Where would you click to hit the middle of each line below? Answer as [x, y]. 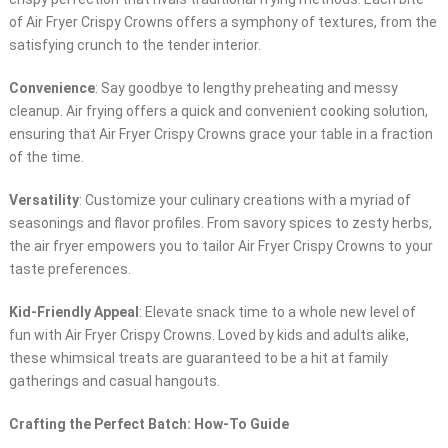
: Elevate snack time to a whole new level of [277, 312]
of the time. [46, 157]
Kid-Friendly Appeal [73, 312]
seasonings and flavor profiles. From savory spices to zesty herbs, [220, 223]
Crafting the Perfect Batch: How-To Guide [148, 424]
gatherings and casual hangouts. [114, 381]
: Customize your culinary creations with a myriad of [244, 200]
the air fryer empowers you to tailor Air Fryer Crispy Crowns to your [220, 246]
